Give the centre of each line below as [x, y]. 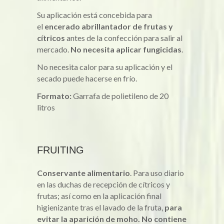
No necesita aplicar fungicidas [126, 49]
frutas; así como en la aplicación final [99, 196]
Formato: [54, 96]
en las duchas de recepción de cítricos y [103, 184]
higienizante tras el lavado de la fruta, [101, 207]
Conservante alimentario [83, 173]
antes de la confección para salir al [124, 38]
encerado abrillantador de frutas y [109, 26]
